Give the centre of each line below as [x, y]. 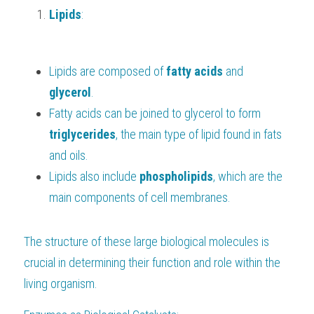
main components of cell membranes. [140, 197]
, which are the [248, 176]
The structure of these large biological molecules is [146, 241]
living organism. [61, 284]
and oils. [69, 155]
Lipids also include [94, 176]
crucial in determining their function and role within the [152, 262]
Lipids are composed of [108, 71]
